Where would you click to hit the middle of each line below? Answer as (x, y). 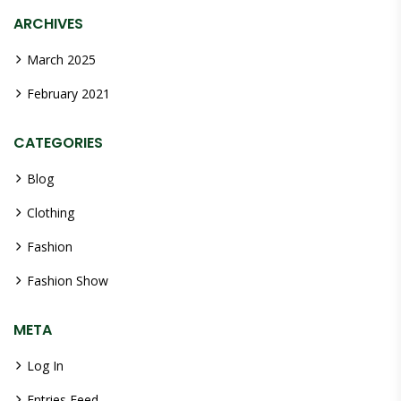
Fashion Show (68, 280)
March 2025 (61, 59)
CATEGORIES (58, 142)
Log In (45, 365)
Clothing (51, 212)
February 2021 (68, 93)
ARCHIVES (48, 23)
